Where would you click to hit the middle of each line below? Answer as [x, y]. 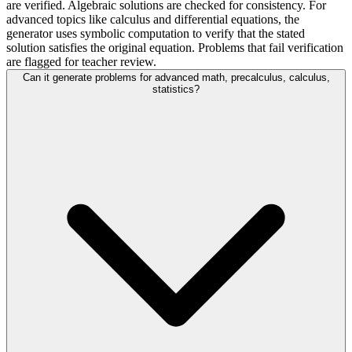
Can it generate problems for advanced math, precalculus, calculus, [176, 78]
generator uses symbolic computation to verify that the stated [156, 34]
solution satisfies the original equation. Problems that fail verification [175, 48]
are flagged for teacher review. [81, 62]
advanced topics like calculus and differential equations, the [153, 20]
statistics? [176, 90]
